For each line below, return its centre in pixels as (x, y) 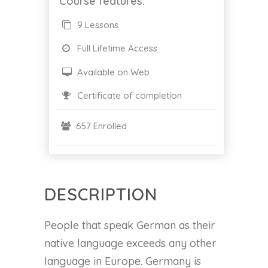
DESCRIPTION (101, 194)
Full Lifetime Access (116, 48)
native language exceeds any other (130, 243)
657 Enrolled (100, 126)
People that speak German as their (130, 226)
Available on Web (112, 72)
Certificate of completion (128, 96)
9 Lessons (97, 25)
